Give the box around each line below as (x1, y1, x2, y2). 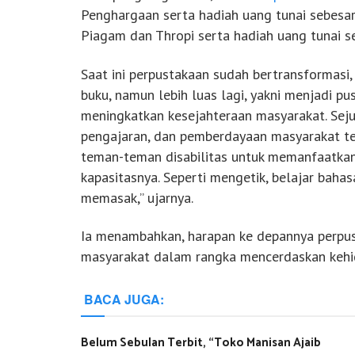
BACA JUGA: (84, 289, 164, 308)
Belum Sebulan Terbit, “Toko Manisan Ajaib (81, 332, 321, 353)
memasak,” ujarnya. (81, 188, 193, 207)
